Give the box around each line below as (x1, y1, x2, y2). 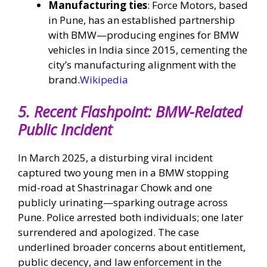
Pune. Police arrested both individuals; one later (18, 210, 243, 224)
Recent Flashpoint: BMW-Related (34, 101, 242, 122)
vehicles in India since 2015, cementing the (48, 43, 247, 57)
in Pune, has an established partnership (48, 13, 235, 27)
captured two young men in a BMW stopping (18, 165, 229, 179)
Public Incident (18, 119, 112, 139)
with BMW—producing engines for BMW (48, 28, 239, 42)
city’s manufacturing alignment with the (48, 58, 236, 72)
